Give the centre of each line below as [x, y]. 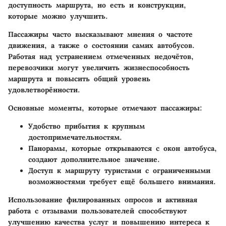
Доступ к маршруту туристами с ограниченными [119, 171]
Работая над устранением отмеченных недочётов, [101, 56]
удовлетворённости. [44, 90]
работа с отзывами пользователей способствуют [97, 211]
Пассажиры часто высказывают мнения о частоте [100, 34]
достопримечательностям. [75, 137]
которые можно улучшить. [58, 16]
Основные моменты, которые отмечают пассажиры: [105, 108]
